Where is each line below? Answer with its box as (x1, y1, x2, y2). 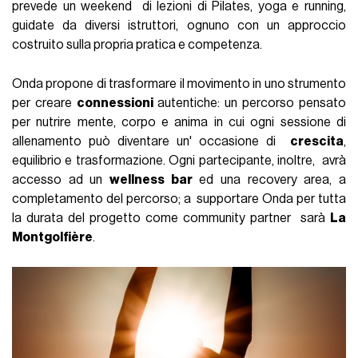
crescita (289, 134, 344, 148)
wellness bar (109, 173, 193, 186)
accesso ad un (12, 173, 110, 186)
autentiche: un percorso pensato (157, 96, 346, 109)
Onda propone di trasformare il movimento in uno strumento (12, 77, 346, 90)
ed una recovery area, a (192, 173, 346, 186)
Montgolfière (12, 230, 93, 244)
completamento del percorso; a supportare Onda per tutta (12, 192, 346, 205)
